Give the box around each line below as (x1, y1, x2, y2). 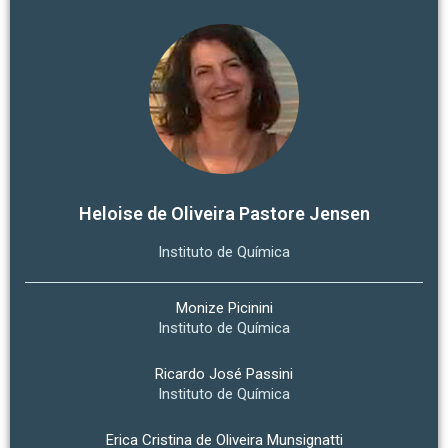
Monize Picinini (175, 299, 273, 318)
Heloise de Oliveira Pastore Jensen (78, 203, 370, 225)
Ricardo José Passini (155, 365, 293, 384)
